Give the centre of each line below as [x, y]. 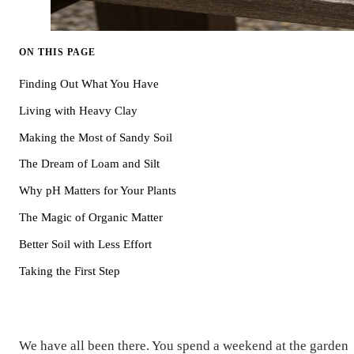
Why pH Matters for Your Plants [98, 191]
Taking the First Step [70, 271]
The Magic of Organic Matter [91, 218]
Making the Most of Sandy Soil [96, 137]
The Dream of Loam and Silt [89, 164]
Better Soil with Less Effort [85, 244]
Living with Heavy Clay [78, 110]
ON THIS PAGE [57, 52]
